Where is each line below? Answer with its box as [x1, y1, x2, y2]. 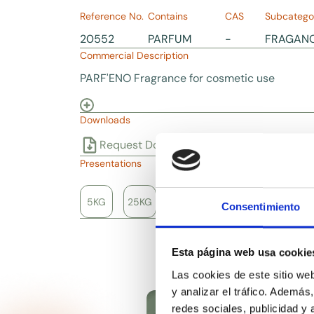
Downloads [80, 113, 130, 126]
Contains [148, 9, 188, 22]
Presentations [80, 156, 142, 170]
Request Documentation [100, 137, 224, 152]
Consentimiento [221, 200, 301, 213]
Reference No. [80, 9, 144, 22]
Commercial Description [80, 48, 189, 62]
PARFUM [148, 31, 191, 46]
